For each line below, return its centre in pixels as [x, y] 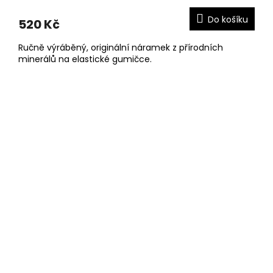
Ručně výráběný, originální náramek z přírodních [121, 47]
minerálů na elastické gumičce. [87, 59]
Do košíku [228, 19]
